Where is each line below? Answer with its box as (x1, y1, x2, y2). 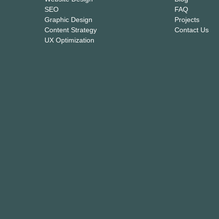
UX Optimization (44, 36, 95, 44)
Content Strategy (44, 26, 97, 34)
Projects (174, 16, 199, 24)
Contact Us (174, 26, 209, 34)
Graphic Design (44, 16, 93, 24)
